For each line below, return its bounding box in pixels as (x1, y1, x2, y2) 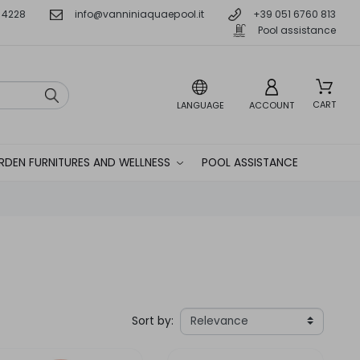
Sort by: (132, 313, 174, 329)
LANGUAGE (177, 99, 224, 112)
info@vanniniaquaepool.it (75, 7, 204, 21)
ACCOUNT (249, 99, 294, 112)
